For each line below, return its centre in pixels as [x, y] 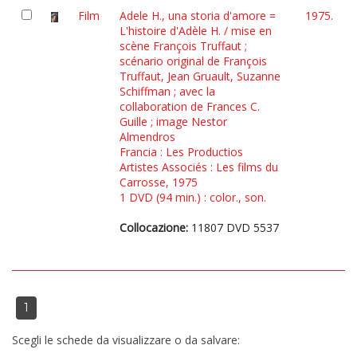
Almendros [147, 137]
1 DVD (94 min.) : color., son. [193, 197]
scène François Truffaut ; [183, 46]
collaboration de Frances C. [190, 106]
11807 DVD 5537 [233, 228]
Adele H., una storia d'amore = [198, 16]
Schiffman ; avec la [167, 91]
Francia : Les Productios [181, 152]
